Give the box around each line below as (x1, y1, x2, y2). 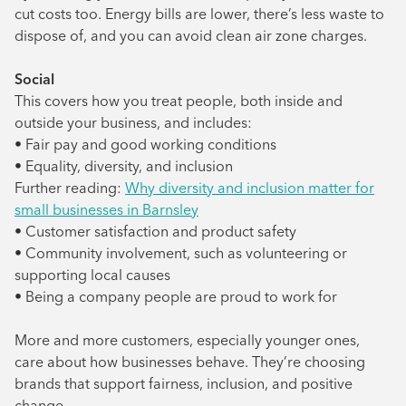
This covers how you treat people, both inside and (14, 92, 343, 110)
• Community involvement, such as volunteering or (14, 244, 347, 262)
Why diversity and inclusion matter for (125, 179, 374, 197)
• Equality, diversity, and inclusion (14, 157, 233, 175)
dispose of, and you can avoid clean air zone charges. (14, 26, 367, 44)
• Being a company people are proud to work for (14, 287, 337, 305)
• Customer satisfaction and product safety (14, 222, 296, 240)
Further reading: (14, 179, 125, 197)
